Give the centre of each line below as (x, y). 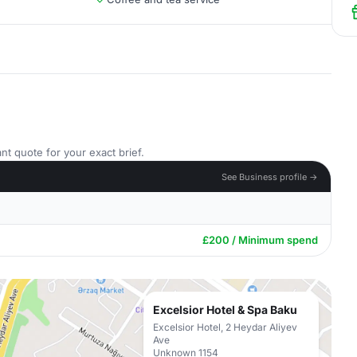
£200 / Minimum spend (260, 240)
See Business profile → (270, 177)
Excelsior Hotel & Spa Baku (225, 310)
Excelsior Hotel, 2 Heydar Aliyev (225, 327)
